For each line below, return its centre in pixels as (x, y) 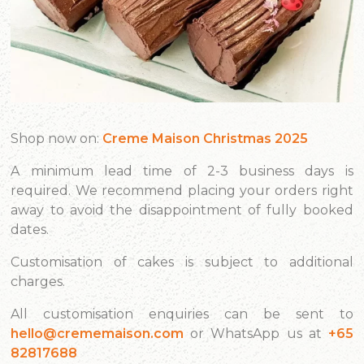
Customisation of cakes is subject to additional (182, 262)
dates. (30, 230)
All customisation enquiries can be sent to (182, 314)
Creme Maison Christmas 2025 (206, 139)
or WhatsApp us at (256, 334)
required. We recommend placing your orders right (182, 191)
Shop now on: (57, 139)
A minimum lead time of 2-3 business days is (182, 171)
